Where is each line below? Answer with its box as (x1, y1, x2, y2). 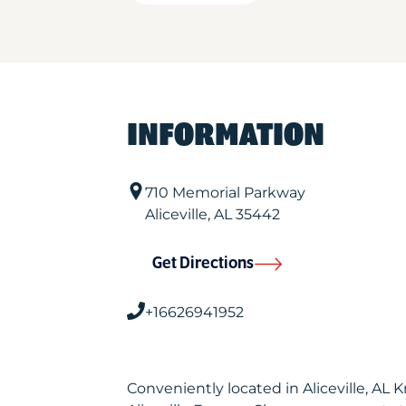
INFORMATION (126, 119, 324, 153)
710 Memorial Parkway (144, 184, 305, 201)
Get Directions (151, 255, 254, 273)
